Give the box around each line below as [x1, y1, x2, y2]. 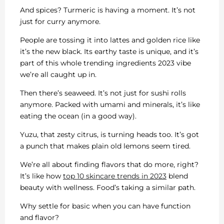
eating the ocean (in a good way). [20, 111, 136, 121]
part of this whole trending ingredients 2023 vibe [20, 58, 191, 68]
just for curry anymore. [20, 17, 100, 26]
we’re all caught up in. [20, 70, 96, 79]
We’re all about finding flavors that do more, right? [20, 160, 198, 169]
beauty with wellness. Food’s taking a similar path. [20, 183, 195, 192]
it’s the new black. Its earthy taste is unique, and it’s [20, 47, 198, 56]
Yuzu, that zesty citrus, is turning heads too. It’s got [20, 130, 199, 139]
